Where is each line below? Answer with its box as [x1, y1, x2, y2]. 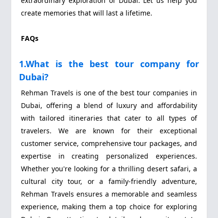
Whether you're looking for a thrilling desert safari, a [21, 164, 197, 174]
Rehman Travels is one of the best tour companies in [21, 88, 197, 98]
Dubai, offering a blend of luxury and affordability [21, 101, 197, 110]
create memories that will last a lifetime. [21, 8, 153, 18]
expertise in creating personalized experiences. [21, 151, 197, 161]
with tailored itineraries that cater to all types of [21, 113, 197, 123]
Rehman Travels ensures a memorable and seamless [21, 189, 197, 199]
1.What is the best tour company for [19, 57, 199, 70]
